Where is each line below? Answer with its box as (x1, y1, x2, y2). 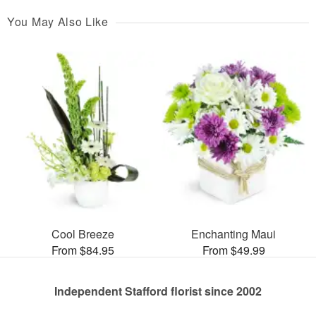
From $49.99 (202, 242, 265, 259)
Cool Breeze (51, 226, 114, 243)
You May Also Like (7, 13, 109, 30)
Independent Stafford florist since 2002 (54, 283, 262, 300)
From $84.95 (51, 242, 114, 259)
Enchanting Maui (191, 226, 276, 243)
